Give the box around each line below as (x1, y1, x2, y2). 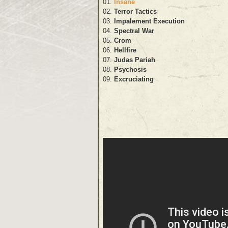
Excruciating (114, 75, 154, 83)
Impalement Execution (114, 17, 185, 25)
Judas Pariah (114, 55, 155, 64)
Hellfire (114, 46, 136, 54)
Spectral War (114, 26, 154, 35)
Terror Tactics (114, 7, 157, 15)
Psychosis (114, 65, 147, 73)
